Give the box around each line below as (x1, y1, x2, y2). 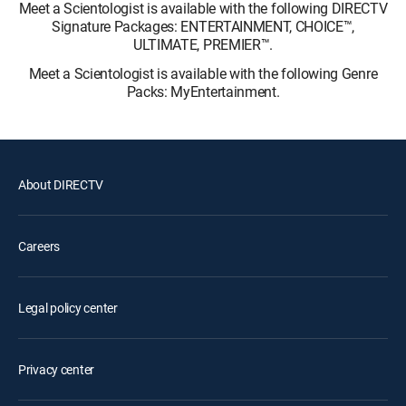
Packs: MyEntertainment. (126, 82, 280, 101)
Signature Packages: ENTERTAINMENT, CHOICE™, (51, 16, 355, 36)
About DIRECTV (18, 176, 103, 193)
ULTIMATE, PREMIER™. (133, 34, 273, 54)
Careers (18, 237, 61, 255)
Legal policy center (18, 299, 118, 316)
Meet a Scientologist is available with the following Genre (28, 63, 378, 83)
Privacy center (18, 361, 95, 378)
